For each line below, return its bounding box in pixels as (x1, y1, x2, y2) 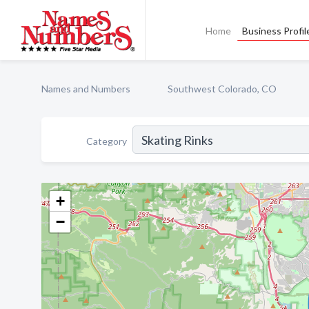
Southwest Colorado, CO (168, 83, 277, 94)
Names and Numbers (41, 83, 130, 94)
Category (86, 134, 127, 147)
